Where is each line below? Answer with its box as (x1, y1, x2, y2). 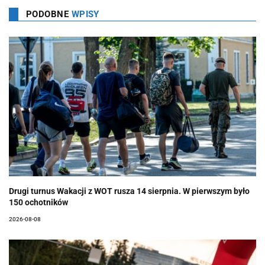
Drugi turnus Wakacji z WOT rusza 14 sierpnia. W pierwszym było (9, 186, 250, 196)
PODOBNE (26, 9, 72, 20)
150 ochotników (9, 197, 68, 207)
